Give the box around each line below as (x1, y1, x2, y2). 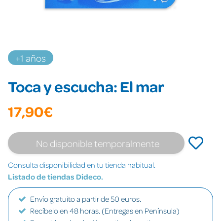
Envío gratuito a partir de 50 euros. (30, 194, 141, 204)
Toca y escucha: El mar (8, 76, 164, 96)
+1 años (15, 52, 46, 64)
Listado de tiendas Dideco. (8, 172, 103, 182)
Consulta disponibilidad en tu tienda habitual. (8, 160, 155, 170)
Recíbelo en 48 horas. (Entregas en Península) (30, 206, 180, 216)
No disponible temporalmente (36, 137, 160, 149)
